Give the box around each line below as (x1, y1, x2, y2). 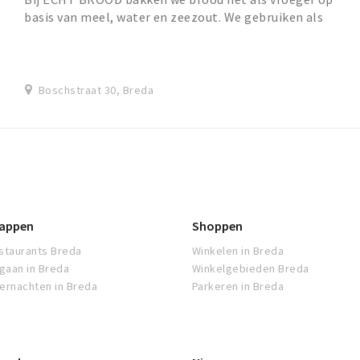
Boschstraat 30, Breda (38, 83, 154, 98)
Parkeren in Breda (192, 279, 284, 294)
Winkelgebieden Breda (192, 261, 309, 276)
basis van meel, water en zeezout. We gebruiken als (24, 9, 324, 26)
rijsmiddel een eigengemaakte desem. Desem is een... (24, 27, 333, 43)
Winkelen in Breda (192, 243, 284, 259)
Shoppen (192, 218, 243, 235)
